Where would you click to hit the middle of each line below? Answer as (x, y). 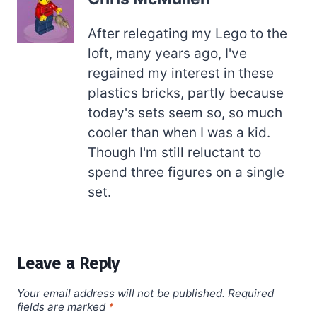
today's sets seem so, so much (185, 113)
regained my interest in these (181, 74)
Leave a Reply (68, 262)
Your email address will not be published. (121, 294)
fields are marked (63, 307)
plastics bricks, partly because (186, 93)
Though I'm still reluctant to (174, 153)
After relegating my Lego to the (188, 34)
